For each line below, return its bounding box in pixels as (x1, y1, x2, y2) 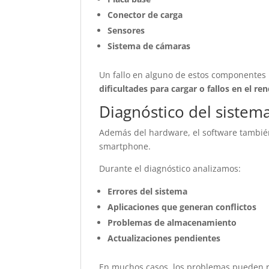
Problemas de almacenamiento (107, 217, 237, 228)
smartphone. (99, 141, 151, 152)
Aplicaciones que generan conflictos (107, 201, 257, 213)
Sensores (107, 25, 145, 36)
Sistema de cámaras (107, 40, 191, 52)
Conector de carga (107, 9, 183, 20)
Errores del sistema (107, 186, 188, 197)
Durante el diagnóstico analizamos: (99, 163, 241, 174)
